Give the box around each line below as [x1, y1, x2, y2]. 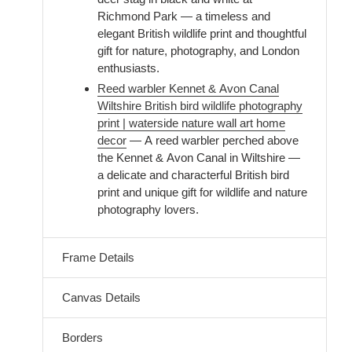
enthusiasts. [97, 60, 159, 75]
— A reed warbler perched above [126, 133, 299, 147]
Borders [62, 330, 103, 344]
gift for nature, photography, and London [97, 43, 299, 57]
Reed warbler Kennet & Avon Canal [97, 81, 279, 95]
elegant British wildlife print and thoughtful [97, 26, 306, 40]
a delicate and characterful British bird [97, 167, 289, 181]
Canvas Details [62, 290, 141, 304]
